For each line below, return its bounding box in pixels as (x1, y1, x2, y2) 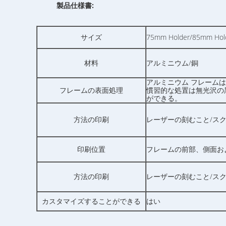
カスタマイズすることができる (42, 197, 141, 205)
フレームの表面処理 (60, 85, 123, 95)
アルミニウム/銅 (146, 58, 198, 68)
